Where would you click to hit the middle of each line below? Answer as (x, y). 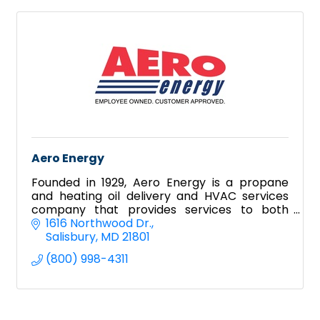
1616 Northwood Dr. (99, 224)
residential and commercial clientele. (135, 223)
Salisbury (71, 237)
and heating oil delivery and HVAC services (160, 196)
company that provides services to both (160, 209)
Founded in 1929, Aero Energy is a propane (160, 182)
